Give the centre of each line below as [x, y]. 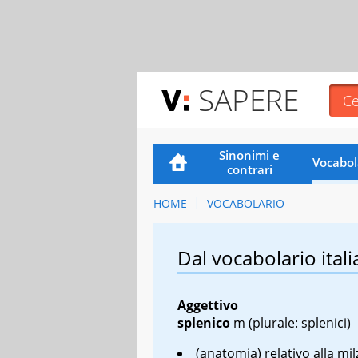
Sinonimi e [250, 155]
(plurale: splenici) [298, 322]
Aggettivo [208, 305]
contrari [249, 169]
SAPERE [249, 99]
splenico [204, 322]
